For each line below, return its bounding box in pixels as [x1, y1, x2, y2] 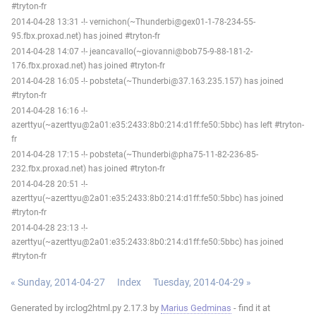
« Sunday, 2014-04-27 [11, 276, 105, 288]
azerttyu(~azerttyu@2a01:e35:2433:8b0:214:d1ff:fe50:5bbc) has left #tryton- [11, 119, 304, 130]
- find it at [231, 302, 270, 313]
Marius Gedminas [161, 302, 231, 313]
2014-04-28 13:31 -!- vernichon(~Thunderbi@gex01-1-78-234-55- [11, 16, 255, 27]
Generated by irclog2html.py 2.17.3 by [11, 302, 161, 313]
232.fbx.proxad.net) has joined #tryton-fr [11, 163, 165, 174]
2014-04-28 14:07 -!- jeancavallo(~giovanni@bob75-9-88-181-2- [11, 46, 253, 56]
